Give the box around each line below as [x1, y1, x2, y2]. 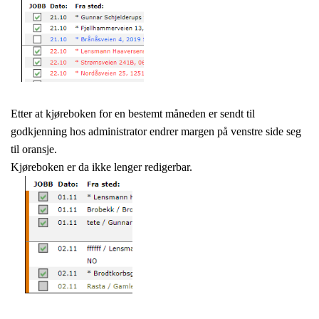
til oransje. [11, 143, 57, 156]
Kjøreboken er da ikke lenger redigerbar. [11, 161, 192, 174]
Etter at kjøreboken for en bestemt [11, 108, 165, 120]
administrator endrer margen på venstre [88, 125, 266, 138]
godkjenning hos [11, 125, 88, 138]
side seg [266, 125, 301, 138]
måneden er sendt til [165, 108, 255, 120]
